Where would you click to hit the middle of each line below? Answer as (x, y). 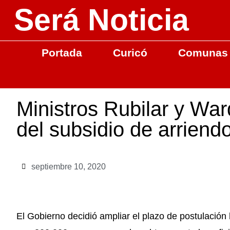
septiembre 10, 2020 (69, 166)
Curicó (130, 53)
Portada (62, 53)
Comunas (203, 53)
